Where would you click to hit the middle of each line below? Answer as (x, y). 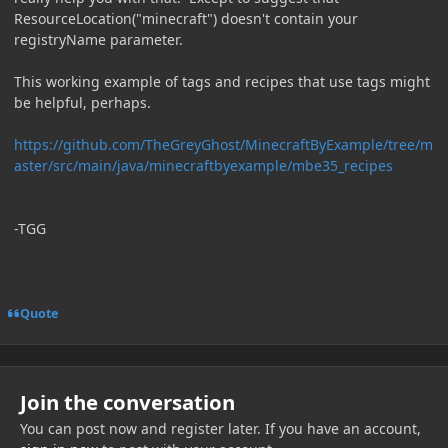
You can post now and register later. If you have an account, (220, 429)
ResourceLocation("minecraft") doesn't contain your (186, 19)
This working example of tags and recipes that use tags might (222, 82)
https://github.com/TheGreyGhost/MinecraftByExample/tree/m (223, 145)
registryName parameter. (98, 40)
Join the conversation (127, 402)
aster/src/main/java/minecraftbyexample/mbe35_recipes (203, 166)
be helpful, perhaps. (82, 103)
